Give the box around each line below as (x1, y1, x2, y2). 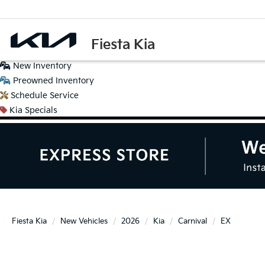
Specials (25, 105, 57, 115)
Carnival (178, 216, 207, 226)
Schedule (11, 91, 50, 101)
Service (50, 91, 79, 101)
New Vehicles (60, 216, 108, 226)
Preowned (11, 76, 53, 86)
